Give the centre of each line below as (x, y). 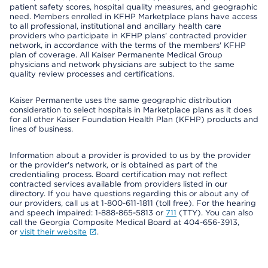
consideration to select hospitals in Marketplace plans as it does (131, 110)
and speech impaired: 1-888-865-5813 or (88, 213)
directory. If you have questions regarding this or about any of (129, 194)
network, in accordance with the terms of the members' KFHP (128, 45)
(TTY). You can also (215, 213)
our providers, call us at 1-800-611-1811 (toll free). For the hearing (133, 203)
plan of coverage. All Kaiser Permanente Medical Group (116, 55)
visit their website (53, 232)
